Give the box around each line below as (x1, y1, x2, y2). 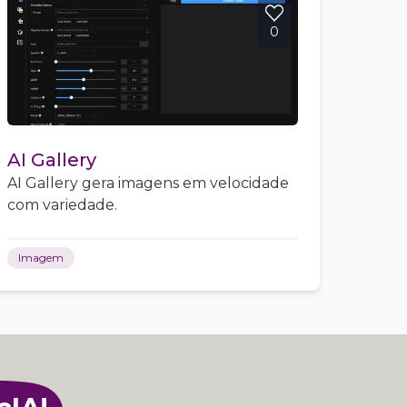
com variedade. (7, 196, 117, 213)
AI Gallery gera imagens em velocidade (7, 174, 289, 192)
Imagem (18, 251, 64, 264)
